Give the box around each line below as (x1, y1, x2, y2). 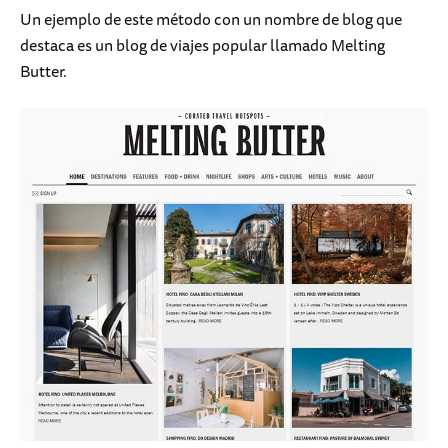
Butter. (20, 58, 67, 85)
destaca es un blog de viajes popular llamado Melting (20, 32, 385, 59)
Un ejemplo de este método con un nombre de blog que (20, 6, 402, 33)
